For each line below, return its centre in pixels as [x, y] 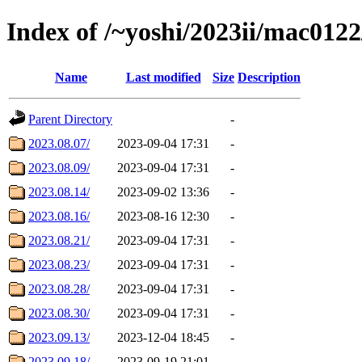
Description [269, 77]
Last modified [163, 77]
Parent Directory [70, 119]
